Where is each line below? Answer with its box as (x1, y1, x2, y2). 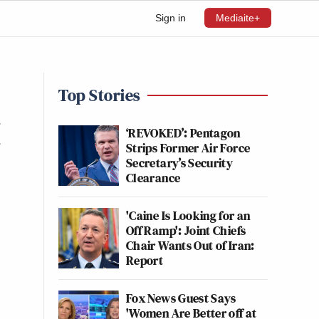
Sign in (155, 12, 186, 23)
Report (126, 251, 164, 269)
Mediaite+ (216, 12, 260, 23)
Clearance (126, 169, 181, 187)
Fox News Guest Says (126, 289, 236, 307)
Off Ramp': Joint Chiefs (126, 221, 246, 239)
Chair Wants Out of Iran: (126, 236, 255, 254)
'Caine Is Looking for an (126, 206, 251, 224)
